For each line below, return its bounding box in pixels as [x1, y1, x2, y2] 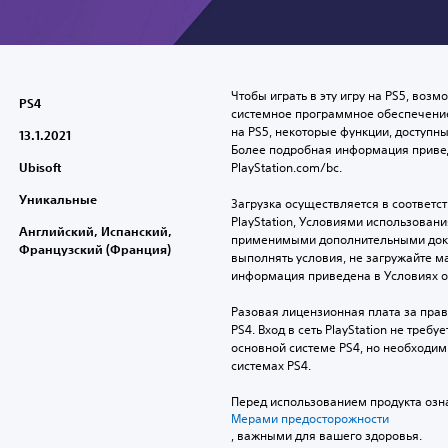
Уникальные [18, 190, 97, 207]
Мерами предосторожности [230, 409, 389, 427]
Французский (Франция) [18, 240, 171, 257]
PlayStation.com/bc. [230, 158, 342, 176]
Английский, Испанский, [18, 222, 172, 239]
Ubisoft [18, 158, 61, 175]
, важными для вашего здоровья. [230, 426, 422, 444]
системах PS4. [230, 356, 311, 374]
